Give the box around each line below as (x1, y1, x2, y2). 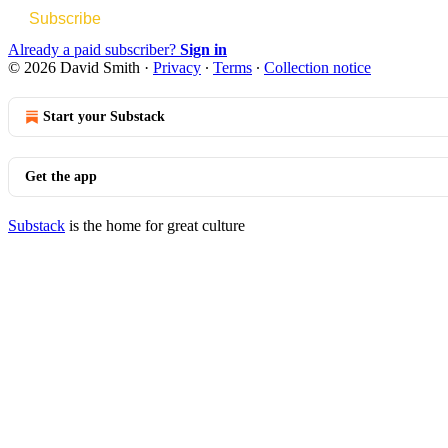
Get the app (25, 168, 97, 184)
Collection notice (264, 58, 371, 76)
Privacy (153, 58, 201, 76)
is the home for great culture (65, 216, 245, 234)
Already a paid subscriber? (8, 40, 180, 58)
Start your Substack (43, 108, 165, 124)
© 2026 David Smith (8, 58, 140, 76)
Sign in (180, 40, 227, 58)
